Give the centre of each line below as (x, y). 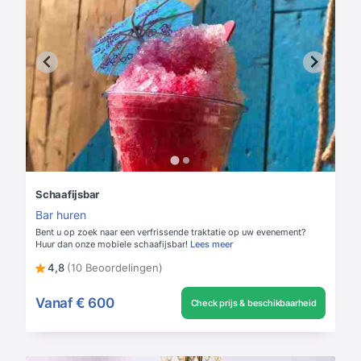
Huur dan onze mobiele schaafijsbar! (112, 245)
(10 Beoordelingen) (115, 268)
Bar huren (61, 215)
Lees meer (212, 245)
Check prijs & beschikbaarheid (253, 303)
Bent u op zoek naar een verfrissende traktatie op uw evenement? (171, 232)
